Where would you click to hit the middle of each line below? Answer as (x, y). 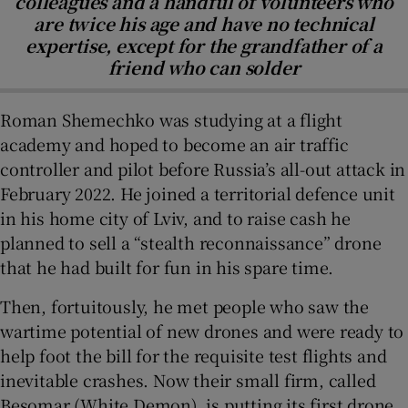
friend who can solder (204, 66)
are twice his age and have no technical (204, 23)
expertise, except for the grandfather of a (204, 45)
